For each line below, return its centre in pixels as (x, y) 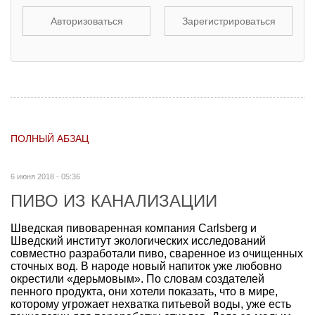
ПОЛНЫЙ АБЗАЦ (50, 138)
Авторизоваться (86, 21)
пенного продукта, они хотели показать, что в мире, (144, 291)
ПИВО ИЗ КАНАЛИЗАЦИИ (114, 200)
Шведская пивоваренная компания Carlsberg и (134, 228)
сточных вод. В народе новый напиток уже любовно (146, 266)
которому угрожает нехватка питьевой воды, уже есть (151, 304)
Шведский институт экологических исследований (138, 240)
